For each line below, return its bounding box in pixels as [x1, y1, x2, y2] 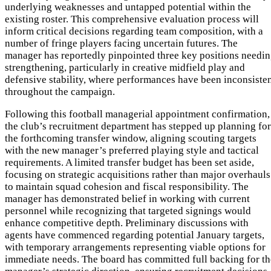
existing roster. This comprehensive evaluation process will [5, 13, 259, 25]
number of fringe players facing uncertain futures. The [5, 38, 238, 50]
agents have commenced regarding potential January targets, [5, 229, 264, 241]
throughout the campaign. [5, 86, 115, 98]
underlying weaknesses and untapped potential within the [5, 1, 251, 13]
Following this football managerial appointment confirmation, [5, 108, 270, 120]
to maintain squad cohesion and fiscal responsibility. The [5, 181, 249, 193]
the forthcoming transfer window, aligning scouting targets [5, 132, 256, 145]
